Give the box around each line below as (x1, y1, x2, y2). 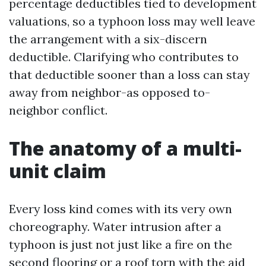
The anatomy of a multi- (9, 135, 242, 161)
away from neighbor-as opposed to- (9, 85, 210, 100)
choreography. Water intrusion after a (9, 219, 221, 234)
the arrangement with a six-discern (9, 31, 207, 46)
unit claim (9, 158, 106, 183)
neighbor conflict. (9, 103, 107, 118)
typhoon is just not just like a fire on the (9, 237, 232, 252)
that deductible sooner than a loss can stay (9, 67, 250, 82)
